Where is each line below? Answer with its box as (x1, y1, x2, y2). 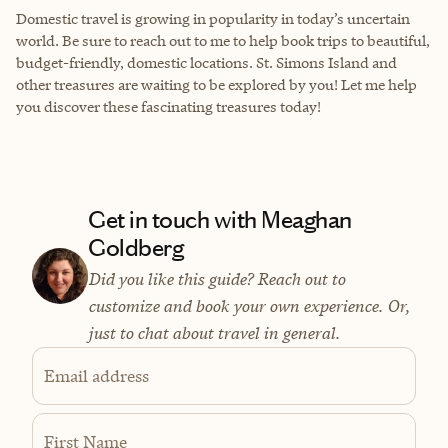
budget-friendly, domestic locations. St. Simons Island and (16, 52, 397, 72)
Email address (44, 364, 149, 387)
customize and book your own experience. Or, (88, 294, 410, 317)
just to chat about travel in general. (88, 321, 340, 344)
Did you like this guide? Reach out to (88, 267, 345, 290)
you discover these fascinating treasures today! (16, 96, 321, 116)
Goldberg (88, 233, 184, 262)
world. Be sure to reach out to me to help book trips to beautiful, (16, 30, 430, 50)
